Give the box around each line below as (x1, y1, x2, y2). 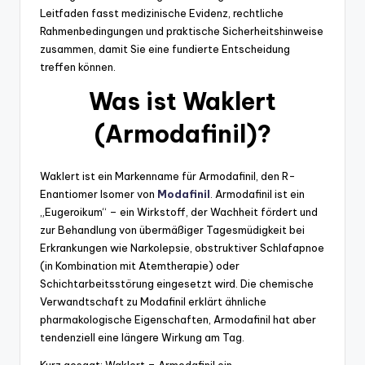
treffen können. (40, 60, 116, 74)
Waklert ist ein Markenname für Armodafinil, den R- (40, 169, 296, 183)
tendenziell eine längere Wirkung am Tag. (40, 331, 244, 345)
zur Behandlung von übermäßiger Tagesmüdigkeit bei (40, 223, 305, 237)
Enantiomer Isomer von (40, 187, 157, 201)
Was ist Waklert (89, 86, 276, 117)
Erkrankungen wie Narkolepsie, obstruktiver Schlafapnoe (40, 241, 324, 255)
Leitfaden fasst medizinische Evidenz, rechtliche (40, 7, 284, 20)
